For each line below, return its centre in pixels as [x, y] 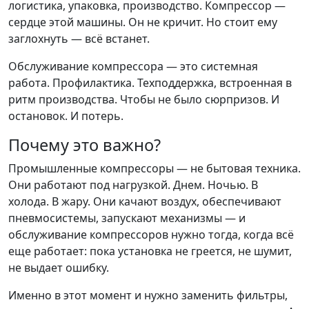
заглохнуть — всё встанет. [79, 39]
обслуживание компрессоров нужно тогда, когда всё [151, 235]
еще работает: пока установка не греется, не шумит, [150, 251]
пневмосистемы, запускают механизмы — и [127, 218]
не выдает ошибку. [59, 268]
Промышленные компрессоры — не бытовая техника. [154, 168]
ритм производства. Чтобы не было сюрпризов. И [144, 99]
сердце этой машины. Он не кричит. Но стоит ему [143, 22]
